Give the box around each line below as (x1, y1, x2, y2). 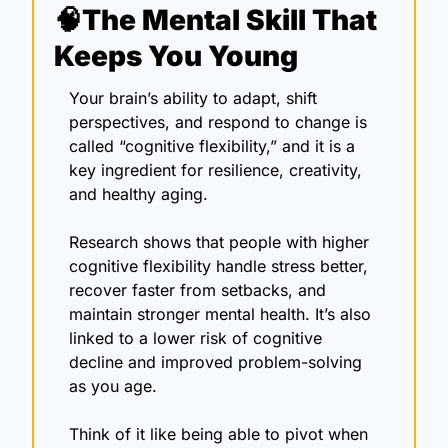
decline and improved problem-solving (69, 351, 362, 372)
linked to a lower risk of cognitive (69, 327, 322, 348)
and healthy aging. (69, 183, 208, 204)
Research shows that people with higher (69, 231, 369, 252)
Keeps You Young (54, 38, 298, 73)
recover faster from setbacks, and (69, 279, 326, 300)
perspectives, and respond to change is (69, 111, 367, 132)
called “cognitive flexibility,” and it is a (69, 135, 355, 156)
